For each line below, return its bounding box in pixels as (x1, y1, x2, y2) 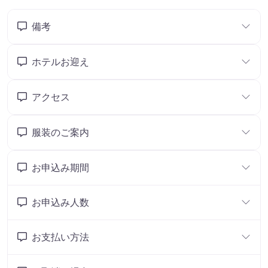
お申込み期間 (32, 161, 89, 173)
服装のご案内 (32, 126, 89, 138)
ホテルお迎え (32, 55, 89, 68)
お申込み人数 (32, 196, 89, 208)
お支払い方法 (32, 230, 89, 243)
